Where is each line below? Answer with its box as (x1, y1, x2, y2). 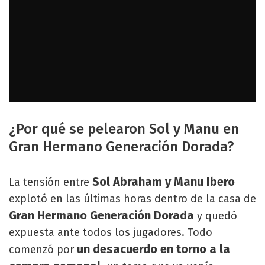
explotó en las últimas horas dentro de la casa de (9, 192, 256, 205)
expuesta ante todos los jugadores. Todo (9, 225, 212, 239)
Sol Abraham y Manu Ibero (89, 174, 235, 189)
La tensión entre (9, 175, 89, 189)
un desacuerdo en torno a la (77, 241, 230, 256)
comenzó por (9, 243, 77, 256)
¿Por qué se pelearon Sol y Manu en (9, 120, 239, 137)
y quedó (194, 209, 237, 222)
